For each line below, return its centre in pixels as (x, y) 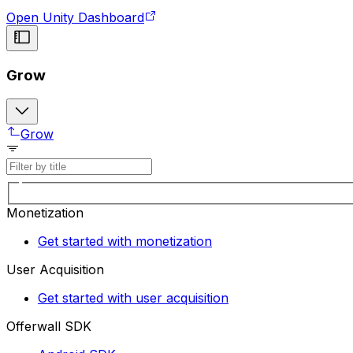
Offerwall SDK (49, 326)
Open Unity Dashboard (75, 17)
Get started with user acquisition (133, 297)
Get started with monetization (125, 241)
